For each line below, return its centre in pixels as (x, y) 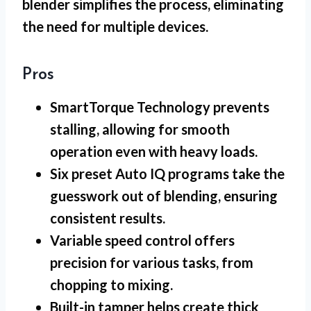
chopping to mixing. (111, 285)
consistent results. (108, 218)
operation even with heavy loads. (154, 152)
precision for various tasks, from (152, 263)
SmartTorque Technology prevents (160, 107)
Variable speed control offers (142, 241)
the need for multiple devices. (115, 27)
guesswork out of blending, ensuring (164, 196)
